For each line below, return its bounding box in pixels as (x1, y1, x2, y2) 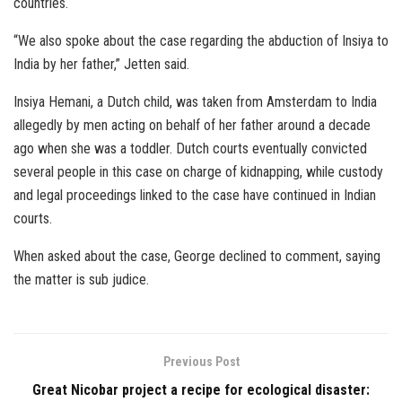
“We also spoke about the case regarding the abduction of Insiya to (13, 32, 389, 50)
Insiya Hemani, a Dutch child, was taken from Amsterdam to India (13, 93, 377, 111)
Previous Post (162, 354, 240, 370)
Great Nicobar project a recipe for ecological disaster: (32, 381, 370, 399)
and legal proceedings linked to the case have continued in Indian (13, 187, 376, 205)
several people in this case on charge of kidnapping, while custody (13, 163, 383, 181)
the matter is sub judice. (13, 271, 149, 289)
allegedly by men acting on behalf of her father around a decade (13, 117, 371, 135)
